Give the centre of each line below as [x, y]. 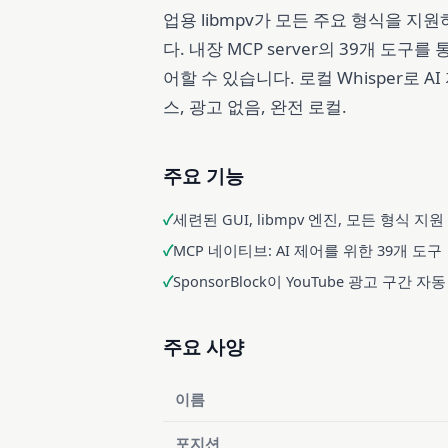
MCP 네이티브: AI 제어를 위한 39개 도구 [307, 249]
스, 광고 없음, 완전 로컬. [254, 106]
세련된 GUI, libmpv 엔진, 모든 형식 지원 [308, 218]
